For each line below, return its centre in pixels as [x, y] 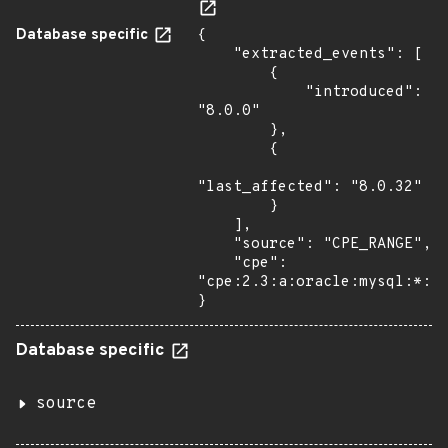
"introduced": [251, 92]
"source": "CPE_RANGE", [215, 244]
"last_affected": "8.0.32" [309, 187]
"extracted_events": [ [215, 54]
